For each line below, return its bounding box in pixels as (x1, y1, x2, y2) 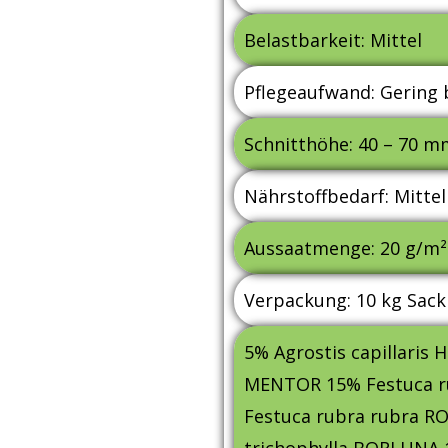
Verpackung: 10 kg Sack (244, 288, 446, 312)
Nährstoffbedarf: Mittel (244, 184, 446, 208)
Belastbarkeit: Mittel (244, 28, 422, 52)
